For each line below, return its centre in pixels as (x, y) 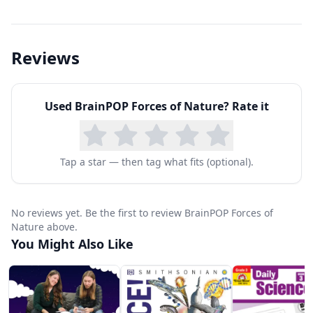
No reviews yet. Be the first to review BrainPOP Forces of (142, 213)
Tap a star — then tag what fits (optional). (156, 162)
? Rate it (246, 106)
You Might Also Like (72, 244)
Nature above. (44, 227)
